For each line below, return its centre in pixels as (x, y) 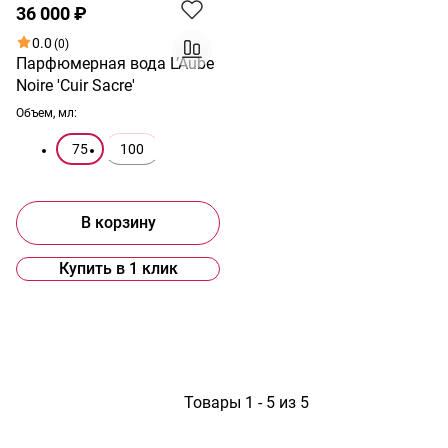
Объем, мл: (46, 113)
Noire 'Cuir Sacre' (75, 85)
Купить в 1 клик (118, 268)
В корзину (118, 222)
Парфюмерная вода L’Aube (115, 63)
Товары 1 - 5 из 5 (246, 402)
